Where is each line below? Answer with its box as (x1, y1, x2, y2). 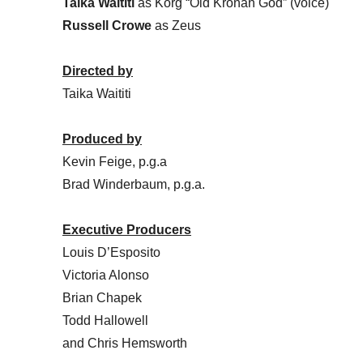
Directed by (62, 64, 133, 79)
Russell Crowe (62, 19, 152, 33)
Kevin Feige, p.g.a (62, 155, 167, 169)
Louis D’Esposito (62, 246, 160, 260)
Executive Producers (62, 223, 191, 237)
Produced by (62, 132, 142, 147)
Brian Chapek (62, 291, 142, 305)
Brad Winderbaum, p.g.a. (62, 177, 205, 192)
